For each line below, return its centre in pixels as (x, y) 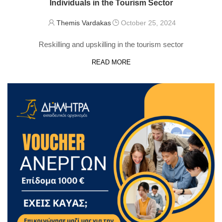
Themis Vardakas (83, 23)
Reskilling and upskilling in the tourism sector (111, 44)
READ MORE (111, 62)
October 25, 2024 (148, 23)
